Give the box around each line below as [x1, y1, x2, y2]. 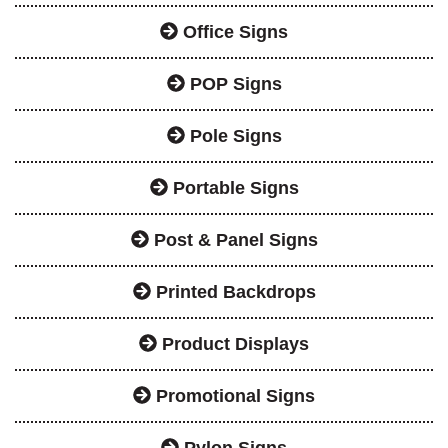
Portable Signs [167, 177, 299, 198]
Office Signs [178, 21, 288, 42]
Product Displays [157, 333, 309, 354]
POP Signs [184, 73, 282, 94]
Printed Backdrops [150, 281, 316, 302]
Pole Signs [184, 125, 282, 146]
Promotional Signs [151, 385, 315, 406]
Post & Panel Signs [148, 229, 318, 250]
